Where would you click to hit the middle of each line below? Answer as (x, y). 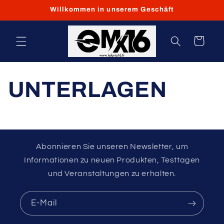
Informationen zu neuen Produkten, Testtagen (112, 160)
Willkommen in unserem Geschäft (112, 9)
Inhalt (27, 21)
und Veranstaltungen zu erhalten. (112, 174)
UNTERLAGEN (87, 89)
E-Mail (44, 203)
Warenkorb (198, 40)
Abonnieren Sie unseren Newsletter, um (112, 147)
